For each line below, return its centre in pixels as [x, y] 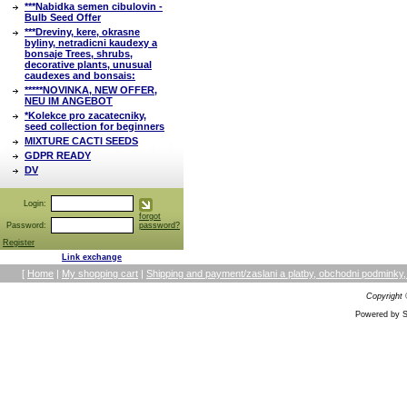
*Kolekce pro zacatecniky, [85, 115]
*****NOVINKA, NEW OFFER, [91, 90]
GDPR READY [58, 155]
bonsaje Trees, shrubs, [79, 54]
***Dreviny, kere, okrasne [82, 32]
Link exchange [92, 257]
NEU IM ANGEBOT [69, 101]
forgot [150, 216]
